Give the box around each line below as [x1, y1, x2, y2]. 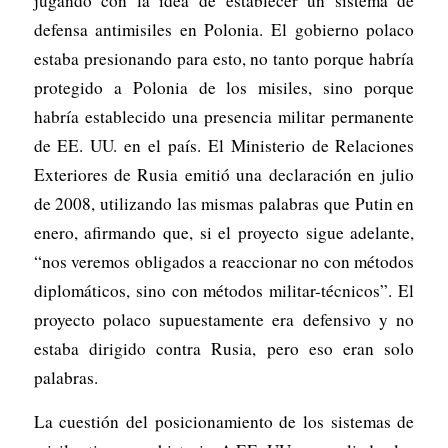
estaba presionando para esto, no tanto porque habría [33, 46, 415, 70]
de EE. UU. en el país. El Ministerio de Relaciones [33, 133, 415, 157]
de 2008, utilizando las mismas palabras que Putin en [33, 191, 415, 215]
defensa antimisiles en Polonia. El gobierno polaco [33, 17, 415, 41]
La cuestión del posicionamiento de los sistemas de [33, 409, 415, 433]
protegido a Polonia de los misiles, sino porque [33, 75, 415, 99]
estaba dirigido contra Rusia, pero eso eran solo [33, 336, 415, 360]
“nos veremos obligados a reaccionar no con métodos [33, 249, 415, 273]
